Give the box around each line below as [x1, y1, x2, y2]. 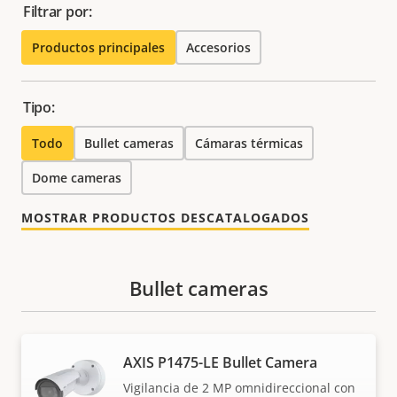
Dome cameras [32, 169, 121, 187]
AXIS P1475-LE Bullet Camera [123, 352, 317, 372]
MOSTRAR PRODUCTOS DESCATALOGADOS [21, 209, 309, 227]
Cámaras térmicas [195, 135, 303, 152]
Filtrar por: [23, 2, 92, 22]
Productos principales [32, 39, 165, 57]
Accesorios [186, 39, 251, 57]
